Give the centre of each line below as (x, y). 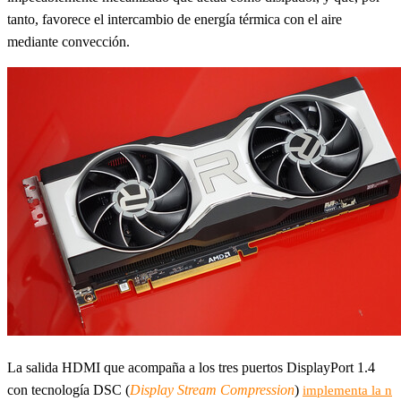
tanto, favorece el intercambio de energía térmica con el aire (175, 20)
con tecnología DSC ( (68, 390)
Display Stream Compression (212, 390)
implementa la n (347, 391)
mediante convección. (68, 42)
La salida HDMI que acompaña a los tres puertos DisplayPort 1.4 (191, 368)
